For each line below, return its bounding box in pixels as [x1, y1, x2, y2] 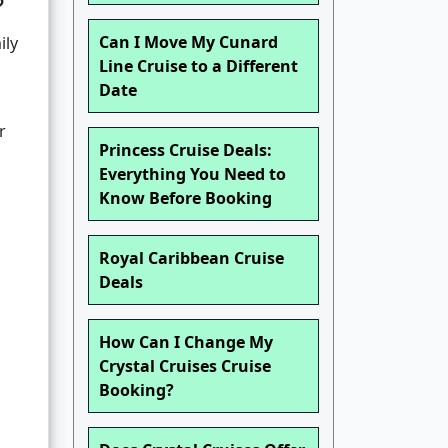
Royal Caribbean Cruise [99, 247, 284, 270]
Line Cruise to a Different [99, 55, 298, 78]
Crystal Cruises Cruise [99, 355, 271, 378]
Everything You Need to [99, 163, 286, 186]
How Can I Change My [99, 331, 273, 354]
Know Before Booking [99, 187, 272, 210]
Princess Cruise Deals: [99, 139, 272, 162]
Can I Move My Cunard [99, 31, 278, 54]
